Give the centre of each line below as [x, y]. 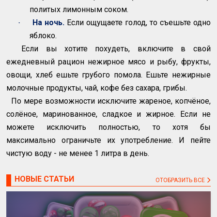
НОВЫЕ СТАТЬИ [45, 179]
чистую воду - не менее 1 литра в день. [78, 154]
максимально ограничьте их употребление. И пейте [108, 140]
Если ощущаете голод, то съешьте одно [137, 23]
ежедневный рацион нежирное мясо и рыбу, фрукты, [108, 62]
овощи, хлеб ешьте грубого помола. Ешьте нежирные [108, 75]
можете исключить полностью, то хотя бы [108, 127]
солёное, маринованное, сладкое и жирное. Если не [108, 114]
